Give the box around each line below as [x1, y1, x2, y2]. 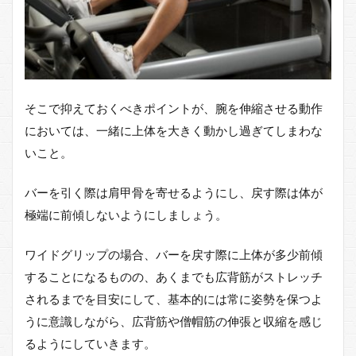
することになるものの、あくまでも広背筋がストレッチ [25, 269, 323, 284]
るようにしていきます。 [25, 335, 156, 350]
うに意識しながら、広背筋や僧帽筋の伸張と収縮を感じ [25, 313, 323, 328]
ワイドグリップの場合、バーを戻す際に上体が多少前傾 [25, 246, 323, 261]
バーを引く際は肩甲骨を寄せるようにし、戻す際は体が [25, 184, 323, 199]
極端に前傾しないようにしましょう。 [25, 207, 227, 222]
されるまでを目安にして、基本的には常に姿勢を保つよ [25, 291, 323, 306]
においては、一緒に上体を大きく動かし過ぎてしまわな [25, 122, 323, 137]
